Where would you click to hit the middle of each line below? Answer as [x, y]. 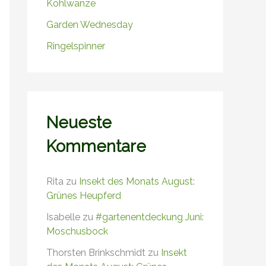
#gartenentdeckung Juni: [150, 217]
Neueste [79, 123]
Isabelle [63, 217]
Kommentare [96, 146]
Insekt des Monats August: [137, 181]
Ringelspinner [76, 46]
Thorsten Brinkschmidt [96, 252]
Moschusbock [77, 231]
